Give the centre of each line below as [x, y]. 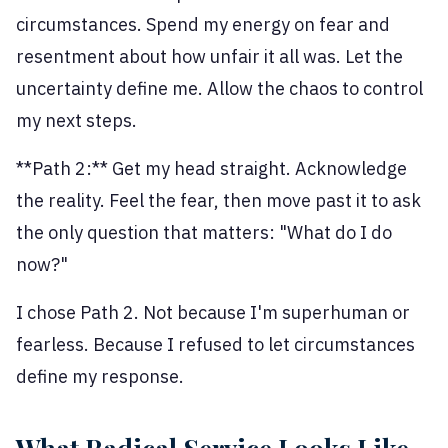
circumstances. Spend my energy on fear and [203, 25]
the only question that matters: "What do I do [204, 233]
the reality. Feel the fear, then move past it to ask [218, 201]
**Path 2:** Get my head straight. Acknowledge [211, 169]
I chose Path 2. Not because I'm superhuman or [213, 313]
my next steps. [76, 121]
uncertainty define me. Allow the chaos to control [219, 89]
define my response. [100, 377]
